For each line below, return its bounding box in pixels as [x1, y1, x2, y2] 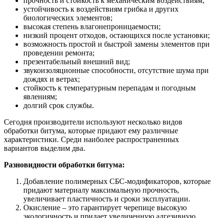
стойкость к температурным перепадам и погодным [23, 83, 196, 92]
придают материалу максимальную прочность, [23, 185, 179, 194]
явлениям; [23, 92, 57, 101]
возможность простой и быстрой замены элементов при [23, 39, 210, 48]
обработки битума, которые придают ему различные [4, 126, 178, 135]
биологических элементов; [23, 13, 112, 22]
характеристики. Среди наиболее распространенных [4, 135, 179, 144]
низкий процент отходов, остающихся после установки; [23, 31, 210, 39]
